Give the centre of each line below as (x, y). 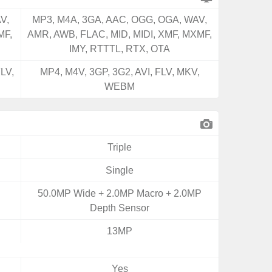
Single (120, 170)
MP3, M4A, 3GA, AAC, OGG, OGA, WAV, (120, 20)
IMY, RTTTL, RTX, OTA (120, 49)
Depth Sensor (120, 208)
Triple (120, 147)
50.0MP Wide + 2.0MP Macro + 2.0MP (120, 193)
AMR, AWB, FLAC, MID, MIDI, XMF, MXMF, (120, 34)
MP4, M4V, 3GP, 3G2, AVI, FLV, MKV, (120, 72)
